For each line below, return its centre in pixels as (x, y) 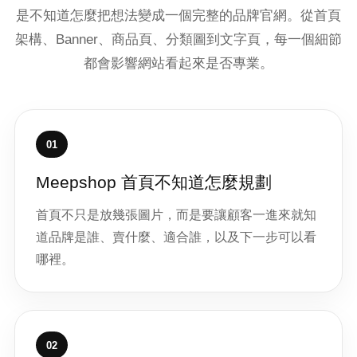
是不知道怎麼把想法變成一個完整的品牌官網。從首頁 (178, 16)
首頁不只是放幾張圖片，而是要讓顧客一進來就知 (176, 215)
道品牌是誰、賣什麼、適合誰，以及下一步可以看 (176, 237)
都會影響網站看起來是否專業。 (178, 63)
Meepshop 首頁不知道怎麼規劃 (154, 182)
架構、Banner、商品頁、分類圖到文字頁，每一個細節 (178, 39)
